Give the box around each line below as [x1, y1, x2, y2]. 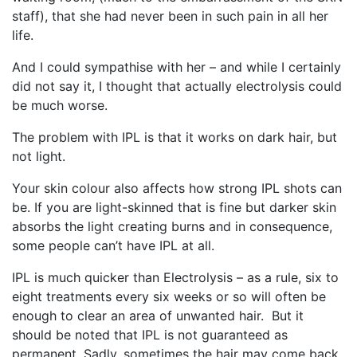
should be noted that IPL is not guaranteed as [12, 327, 288, 343]
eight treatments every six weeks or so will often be [12, 288, 326, 305]
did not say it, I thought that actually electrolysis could [12, 78, 342, 95]
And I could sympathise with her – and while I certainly [12, 59, 341, 76]
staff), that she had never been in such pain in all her [12, 8, 328, 25]
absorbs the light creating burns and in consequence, [12, 218, 332, 235]
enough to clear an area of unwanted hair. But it [12, 308, 304, 324]
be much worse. [12, 97, 108, 114]
